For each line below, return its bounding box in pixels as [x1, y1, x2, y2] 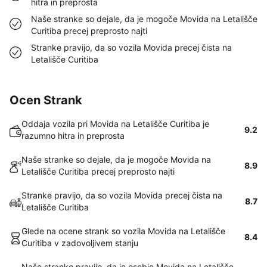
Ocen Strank [10, 93, 82, 107]
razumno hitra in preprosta [21, 131, 125, 141]
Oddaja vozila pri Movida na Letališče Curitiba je [21, 119, 209, 129]
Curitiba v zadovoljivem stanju [21, 238, 138, 248]
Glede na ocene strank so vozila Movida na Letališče [21, 226, 225, 236]
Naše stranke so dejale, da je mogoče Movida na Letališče [31, 14, 257, 24]
